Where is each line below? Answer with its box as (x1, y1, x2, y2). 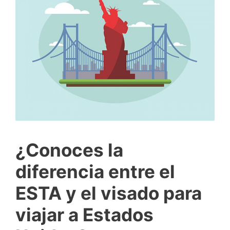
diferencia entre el (15, 160, 175, 182)
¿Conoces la (15, 139, 123, 161)
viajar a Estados (15, 203, 154, 225)
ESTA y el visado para (15, 182, 202, 204)
